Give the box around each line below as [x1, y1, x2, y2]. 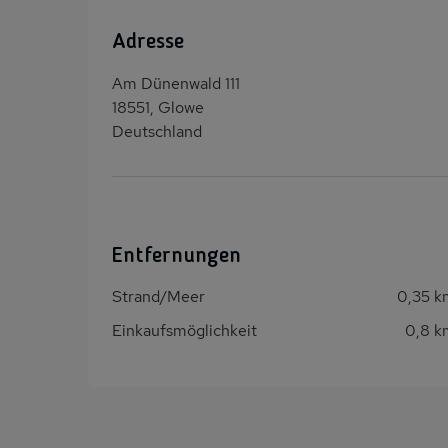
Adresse [112, 30, 184, 53]
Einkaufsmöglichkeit [112, 319, 257, 341]
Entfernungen [112, 244, 241, 267]
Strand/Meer [112, 286, 205, 308]
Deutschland [112, 120, 202, 142]
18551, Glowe [112, 96, 204, 118]
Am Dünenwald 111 [112, 72, 240, 94]
